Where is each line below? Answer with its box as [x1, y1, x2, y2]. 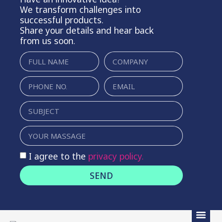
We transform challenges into [20, 3, 141, 15]
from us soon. [20, 35, 75, 47]
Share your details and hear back [20, 24, 154, 36]
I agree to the [29, 150, 86, 162]
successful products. [20, 14, 104, 26]
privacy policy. [86, 150, 144, 162]
